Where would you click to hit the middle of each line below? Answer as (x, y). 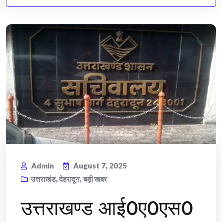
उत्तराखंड (43, 179)
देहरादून (69, 179)
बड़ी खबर (95, 179)
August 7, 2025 (100, 166)
